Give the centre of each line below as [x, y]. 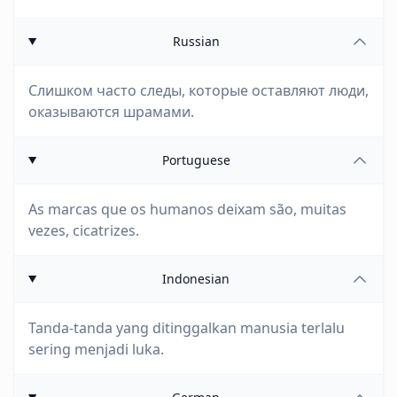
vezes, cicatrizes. [84, 230]
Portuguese [196, 160]
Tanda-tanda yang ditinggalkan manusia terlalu [187, 328]
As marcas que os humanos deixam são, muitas [187, 209]
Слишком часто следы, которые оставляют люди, [198, 90]
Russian [196, 41]
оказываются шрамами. [111, 112]
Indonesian [196, 279]
